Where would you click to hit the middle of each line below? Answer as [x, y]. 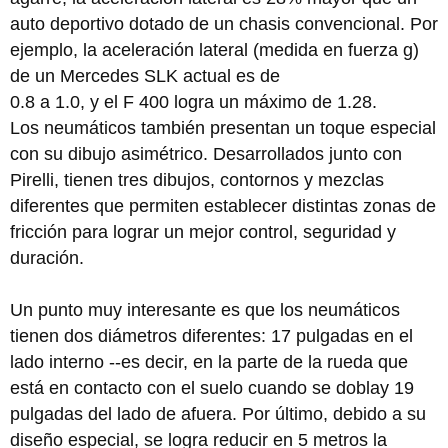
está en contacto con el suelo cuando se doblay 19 [212, 388]
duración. [47, 258]
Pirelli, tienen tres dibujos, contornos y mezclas [197, 180]
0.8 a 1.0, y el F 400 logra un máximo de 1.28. [193, 102]
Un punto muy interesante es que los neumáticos [205, 310]
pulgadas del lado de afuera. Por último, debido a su [218, 414]
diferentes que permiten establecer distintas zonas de [223, 206]
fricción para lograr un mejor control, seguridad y [203, 232]
